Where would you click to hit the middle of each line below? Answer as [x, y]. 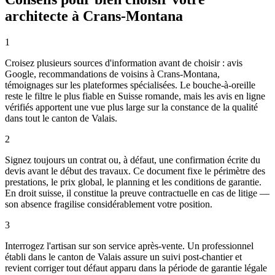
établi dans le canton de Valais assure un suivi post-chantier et [123, 257]
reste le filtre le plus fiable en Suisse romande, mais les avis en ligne [135, 96]
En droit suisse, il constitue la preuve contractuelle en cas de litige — [137, 193]
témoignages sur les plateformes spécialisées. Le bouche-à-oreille [130, 85]
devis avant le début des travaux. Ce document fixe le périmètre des [135, 171]
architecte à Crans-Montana [94, 16]
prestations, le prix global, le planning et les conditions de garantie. [133, 182]
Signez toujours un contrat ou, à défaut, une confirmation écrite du [133, 160]
